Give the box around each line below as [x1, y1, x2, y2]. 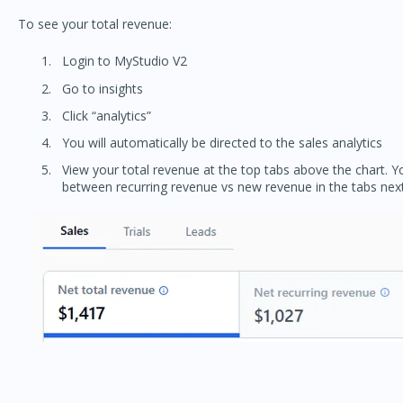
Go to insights [61, 79, 143, 97]
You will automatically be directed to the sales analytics [61, 134, 382, 152]
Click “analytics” [61, 106, 151, 124]
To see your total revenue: [17, 15, 172, 33]
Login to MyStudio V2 [61, 52, 187, 70]
